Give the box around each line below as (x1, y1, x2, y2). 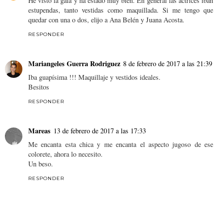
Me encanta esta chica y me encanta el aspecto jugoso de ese (28, 139, 213, 149)
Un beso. (28, 159, 53, 168)
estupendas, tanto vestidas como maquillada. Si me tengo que (28, 5, 213, 15)
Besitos (28, 82, 49, 91)
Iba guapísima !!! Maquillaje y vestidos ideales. (28, 72, 161, 82)
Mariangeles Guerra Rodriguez (28, 58, 120, 69)
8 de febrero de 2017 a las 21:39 (123, 58, 212, 68)
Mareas (28, 125, 51, 136)
